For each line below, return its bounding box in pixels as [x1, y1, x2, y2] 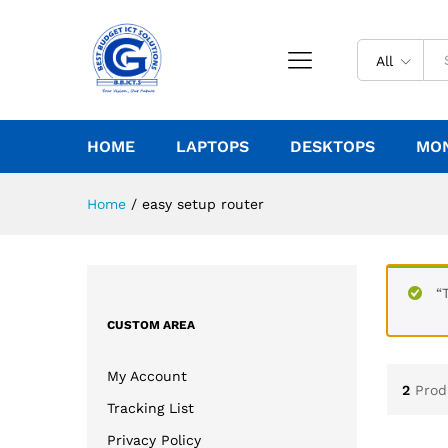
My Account [107, 367, 187, 384]
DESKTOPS [290, 137, 375, 156]
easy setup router [142, 196, 264, 212]
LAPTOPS [176, 137, 249, 156]
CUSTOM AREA [107, 317, 195, 332]
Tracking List [107, 399, 194, 416]
